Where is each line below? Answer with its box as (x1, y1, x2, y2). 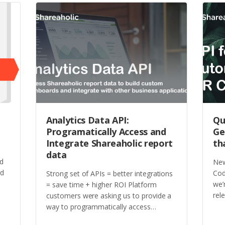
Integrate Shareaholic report (46, 137, 173, 150)
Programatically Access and (46, 126, 166, 138)
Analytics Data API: (46, 114, 129, 127)
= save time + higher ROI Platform (46, 179, 157, 189)
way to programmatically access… (46, 201, 158, 211)
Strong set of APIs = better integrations (46, 168, 173, 178)
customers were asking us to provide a (46, 190, 172, 200)
